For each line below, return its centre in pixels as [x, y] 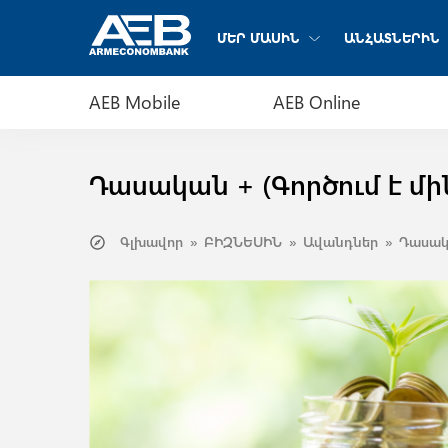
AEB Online [317, 102]
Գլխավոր [151, 241]
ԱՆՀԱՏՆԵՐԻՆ [391, 37]
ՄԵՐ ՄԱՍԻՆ [258, 37]
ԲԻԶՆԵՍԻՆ [242, 241]
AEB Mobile [134, 102]
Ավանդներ [340, 241]
